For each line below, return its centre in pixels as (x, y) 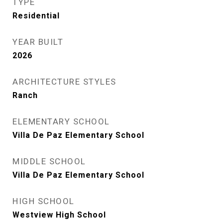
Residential (36, 16)
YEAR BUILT (38, 42)
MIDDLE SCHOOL (49, 161)
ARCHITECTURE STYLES (64, 82)
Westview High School (59, 215)
